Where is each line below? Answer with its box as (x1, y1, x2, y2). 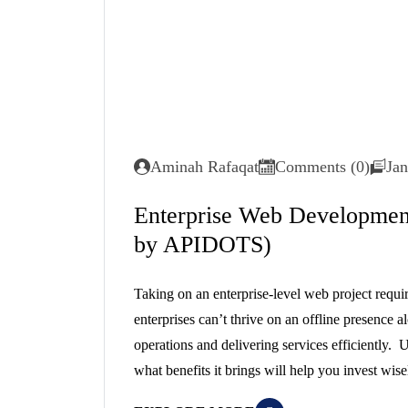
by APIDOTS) (134, 231, 271, 258)
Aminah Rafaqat (150, 158, 259, 176)
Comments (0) (275, 158, 370, 176)
